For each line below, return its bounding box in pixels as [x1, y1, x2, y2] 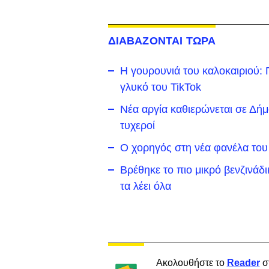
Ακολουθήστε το [156, 258, 227, 268]
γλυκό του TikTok [119, 81, 201, 93]
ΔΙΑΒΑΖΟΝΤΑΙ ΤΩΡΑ [107, 35, 216, 47]
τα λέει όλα [119, 180, 171, 192]
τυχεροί [119, 119, 155, 131]
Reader [226, 258, 260, 268]
